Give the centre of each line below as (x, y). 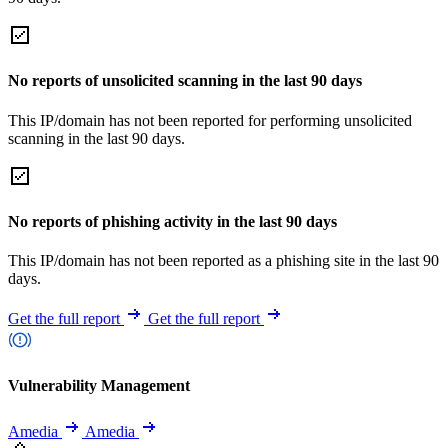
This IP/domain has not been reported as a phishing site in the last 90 (223, 261)
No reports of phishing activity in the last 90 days (172, 221)
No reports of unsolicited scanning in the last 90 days (185, 81)
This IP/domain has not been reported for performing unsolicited (210, 120)
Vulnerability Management (99, 386)
